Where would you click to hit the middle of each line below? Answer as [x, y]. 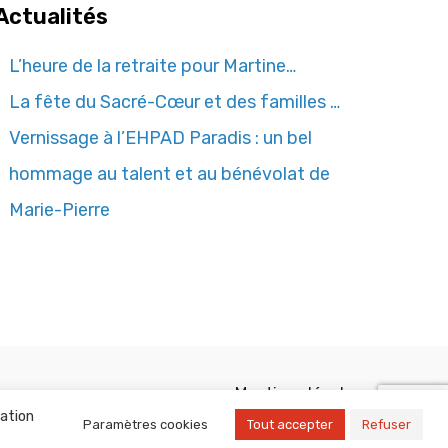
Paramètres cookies [145, 424]
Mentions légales [298, 393]
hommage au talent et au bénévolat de [170, 173]
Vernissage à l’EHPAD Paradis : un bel [161, 137]
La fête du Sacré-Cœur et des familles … [175, 101]
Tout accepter [290, 424]
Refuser [386, 424]
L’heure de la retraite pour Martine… [153, 65]
